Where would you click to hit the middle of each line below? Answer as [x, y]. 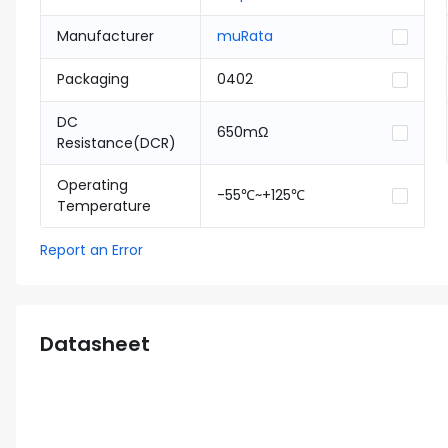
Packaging [93, 79]
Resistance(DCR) [116, 143]
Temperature [104, 206]
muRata [245, 36]
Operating [92, 185]
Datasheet [95, 344]
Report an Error [91, 250]
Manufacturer [105, 36]
